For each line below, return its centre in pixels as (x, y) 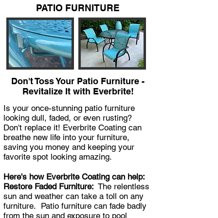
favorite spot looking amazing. (58, 156)
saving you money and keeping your (69, 147)
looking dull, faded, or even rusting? (68, 118)
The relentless (124, 186)
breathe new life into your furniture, (66, 137)
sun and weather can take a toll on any (73, 196)
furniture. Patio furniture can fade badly (75, 206)
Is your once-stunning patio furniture (69, 108)
